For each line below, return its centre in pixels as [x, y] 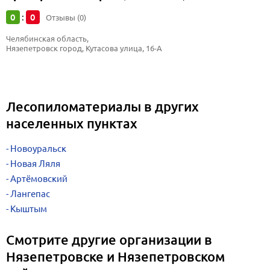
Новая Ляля [35, 164]
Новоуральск [38, 149]
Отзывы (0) [66, 17]
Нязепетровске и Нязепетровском [115, 256]
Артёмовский [39, 179]
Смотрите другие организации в [109, 240]
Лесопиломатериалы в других [102, 106]
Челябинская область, [48, 39]
